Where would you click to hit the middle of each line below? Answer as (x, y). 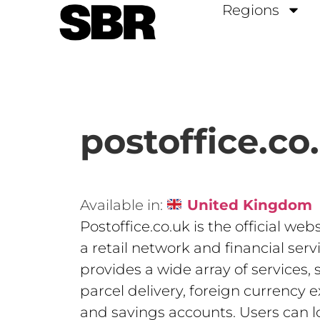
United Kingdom (247, 205)
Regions (250, 10)
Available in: (121, 205)
